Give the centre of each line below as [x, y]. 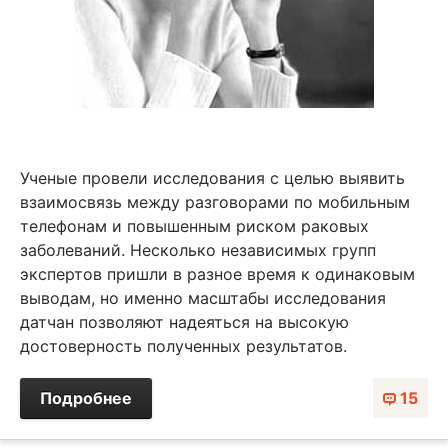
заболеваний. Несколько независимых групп [198, 249]
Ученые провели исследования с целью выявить [212, 177]
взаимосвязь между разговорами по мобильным [215, 201]
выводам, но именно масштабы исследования [203, 297]
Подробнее [86, 397]
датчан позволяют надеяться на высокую [184, 321]
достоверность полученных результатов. [183, 345]
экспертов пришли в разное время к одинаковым [217, 273]
